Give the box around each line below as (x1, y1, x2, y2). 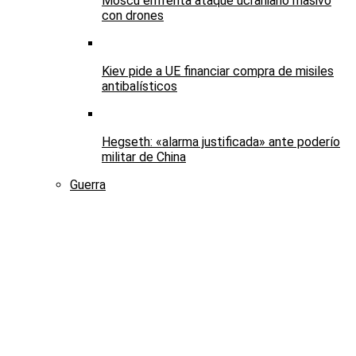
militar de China (102, 149, 186, 165)
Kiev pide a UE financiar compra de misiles (102, 64, 334, 79)
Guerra (70, 177, 106, 193)
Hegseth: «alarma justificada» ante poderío (102, 134, 340, 150)
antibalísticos (102, 79, 177, 95)
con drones (102, 8, 164, 24)
